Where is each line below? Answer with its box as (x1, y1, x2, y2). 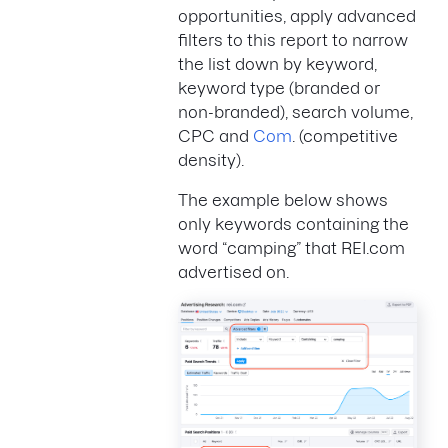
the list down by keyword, (178, 55, 377, 73)
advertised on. (178, 263, 289, 281)
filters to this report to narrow (178, 31, 408, 49)
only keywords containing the (178, 215, 409, 233)
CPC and (178, 127, 253, 145)
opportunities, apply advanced (178, 7, 416, 25)
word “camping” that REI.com (178, 239, 405, 257)
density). (178, 151, 244, 169)
